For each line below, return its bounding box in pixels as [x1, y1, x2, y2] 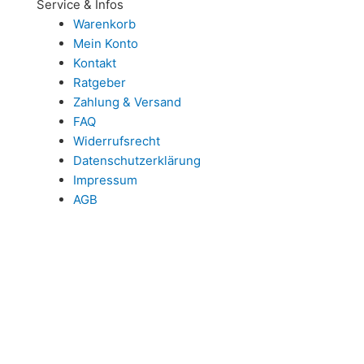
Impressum [73, 171, 137, 188]
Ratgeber [73, 74, 126, 90]
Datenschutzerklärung [73, 152, 201, 168]
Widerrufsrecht [73, 132, 160, 149]
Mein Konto [73, 35, 138, 51]
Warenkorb [73, 15, 136, 32]
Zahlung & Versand [73, 93, 181, 110]
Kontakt [73, 54, 116, 71]
